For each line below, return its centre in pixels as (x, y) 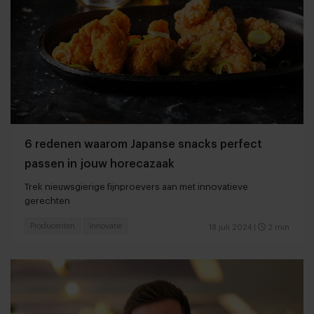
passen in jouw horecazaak (100, 164)
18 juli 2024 (230, 227)
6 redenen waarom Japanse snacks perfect (143, 144)
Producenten (53, 226)
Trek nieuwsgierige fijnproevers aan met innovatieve (136, 186)
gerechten (47, 200)
